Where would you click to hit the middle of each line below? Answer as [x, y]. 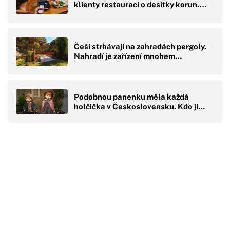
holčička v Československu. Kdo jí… [139, 106]
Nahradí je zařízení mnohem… [128, 56]
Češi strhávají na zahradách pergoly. [140, 47]
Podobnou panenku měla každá [131, 97]
